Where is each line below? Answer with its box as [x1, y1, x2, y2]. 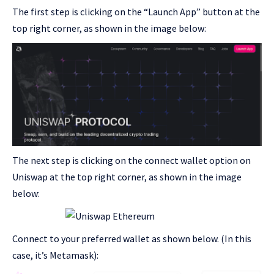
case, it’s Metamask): [12, 248, 98, 261]
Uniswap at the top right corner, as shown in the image [12, 170, 242, 183]
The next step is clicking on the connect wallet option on [12, 154, 251, 166]
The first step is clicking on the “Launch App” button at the [12, 6, 260, 18]
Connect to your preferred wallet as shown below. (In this [12, 232, 251, 245]
